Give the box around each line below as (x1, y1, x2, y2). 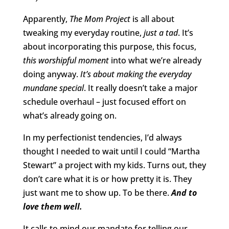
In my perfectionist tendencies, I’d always (22, 132, 182, 144)
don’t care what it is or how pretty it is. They (22, 173, 192, 185)
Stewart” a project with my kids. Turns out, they (22, 159, 206, 171)
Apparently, (22, 13, 70, 25)
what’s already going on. (22, 110, 117, 122)
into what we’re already (108, 55, 201, 66)
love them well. (22, 201, 82, 213)
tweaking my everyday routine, (22, 27, 144, 39)
